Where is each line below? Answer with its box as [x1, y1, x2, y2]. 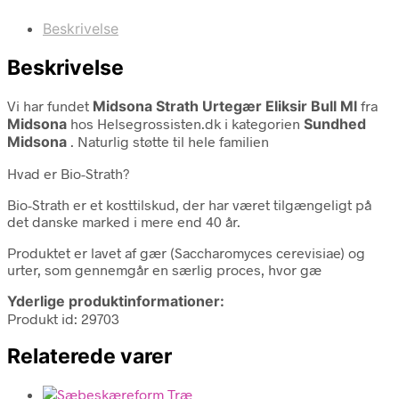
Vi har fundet [7, 96, 93, 114]
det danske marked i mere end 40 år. [7, 212, 240, 230]
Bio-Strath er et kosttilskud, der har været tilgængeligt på [7, 195, 371, 213]
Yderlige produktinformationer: [7, 291, 224, 310]
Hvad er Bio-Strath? [7, 164, 129, 182]
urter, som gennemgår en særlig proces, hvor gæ [7, 260, 322, 278]
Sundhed [304, 114, 366, 133]
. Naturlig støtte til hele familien [70, 132, 269, 150]
